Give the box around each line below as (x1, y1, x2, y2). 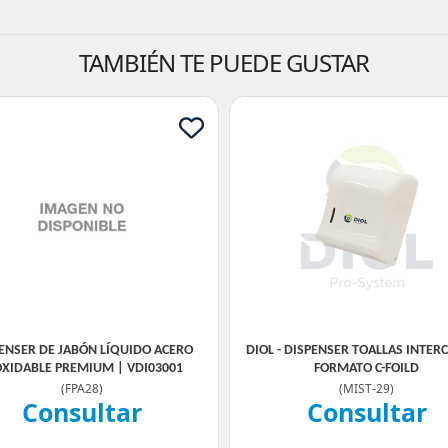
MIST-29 (343, 380, 390, 396)
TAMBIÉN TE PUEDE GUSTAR (79, 46, 369, 79)
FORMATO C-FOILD (314, 361, 419, 376)
